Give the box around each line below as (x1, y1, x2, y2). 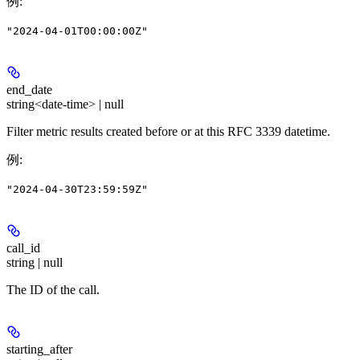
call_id (6, 240, 40, 255)
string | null (6, 255, 63, 269)
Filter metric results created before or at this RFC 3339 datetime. (6, 124, 330, 138)
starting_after (6, 342, 72, 356)
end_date (6, 82, 52, 96)
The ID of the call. (6, 282, 100, 297)
